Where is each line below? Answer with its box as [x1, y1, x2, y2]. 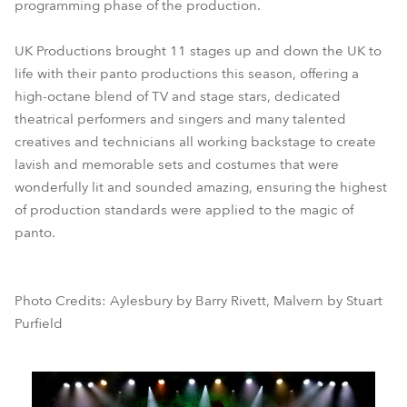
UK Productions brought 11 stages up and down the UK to [15, 42, 382, 60]
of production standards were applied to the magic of [15, 201, 353, 219]
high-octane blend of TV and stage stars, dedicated [15, 87, 341, 105]
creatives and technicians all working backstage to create [15, 133, 376, 151]
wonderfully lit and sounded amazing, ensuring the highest [15, 178, 387, 196]
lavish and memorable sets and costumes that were [15, 155, 339, 174]
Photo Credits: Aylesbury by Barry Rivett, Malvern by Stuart [15, 292, 382, 310]
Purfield [15, 314, 63, 333]
